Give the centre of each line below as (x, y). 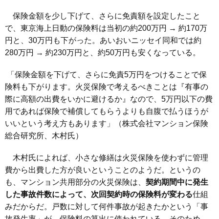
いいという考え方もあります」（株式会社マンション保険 (107, 123)
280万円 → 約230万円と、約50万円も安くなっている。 (103, 53)
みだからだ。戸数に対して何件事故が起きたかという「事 (107, 207)
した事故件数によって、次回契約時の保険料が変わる (99, 194)
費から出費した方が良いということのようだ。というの (103, 170)
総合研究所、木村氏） (44, 136)
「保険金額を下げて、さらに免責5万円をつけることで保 (106, 75)
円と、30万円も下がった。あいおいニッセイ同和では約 (103, 40)
